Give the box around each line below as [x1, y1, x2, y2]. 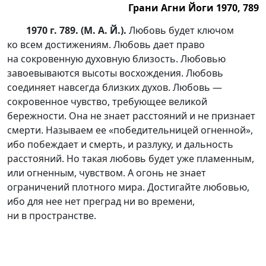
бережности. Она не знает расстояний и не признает [7, 109, 255, 122]
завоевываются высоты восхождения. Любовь [7, 66, 223, 80]
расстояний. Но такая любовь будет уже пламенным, [7, 152, 254, 165]
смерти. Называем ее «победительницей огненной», [7, 123, 253, 137]
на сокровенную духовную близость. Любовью [7, 52, 226, 65]
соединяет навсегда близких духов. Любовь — [7, 81, 222, 94]
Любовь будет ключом [126, 24, 234, 37]
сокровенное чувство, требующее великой [7, 95, 207, 108]
